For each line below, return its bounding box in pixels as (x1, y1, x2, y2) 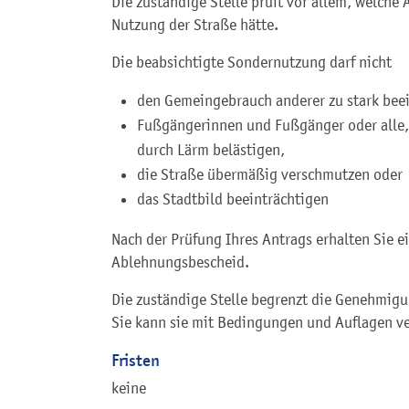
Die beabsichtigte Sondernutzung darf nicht (111, 52, 392, 71)
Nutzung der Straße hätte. (111, 15, 278, 34)
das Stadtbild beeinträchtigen (137, 189, 329, 208)
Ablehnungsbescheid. (111, 252, 249, 271)
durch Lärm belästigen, (137, 140, 285, 159)
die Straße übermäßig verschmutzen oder (137, 164, 403, 184)
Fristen (111, 349, 160, 371)
